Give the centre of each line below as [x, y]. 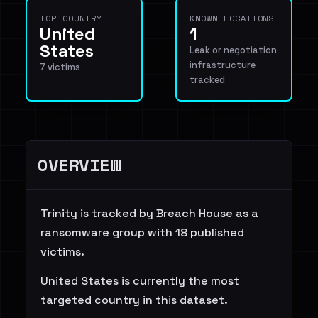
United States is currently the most [140, 281]
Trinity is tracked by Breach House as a [149, 213]
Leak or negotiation [233, 50]
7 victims [60, 67]
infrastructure [223, 65]
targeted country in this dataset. [134, 300]
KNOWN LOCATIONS [232, 18]
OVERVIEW [79, 165]
